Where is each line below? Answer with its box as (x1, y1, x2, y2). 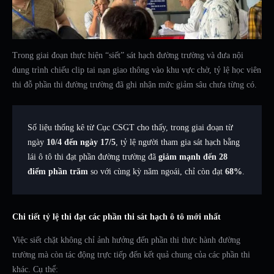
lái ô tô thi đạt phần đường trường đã (28, 152, 158, 162)
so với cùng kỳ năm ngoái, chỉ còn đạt (88, 167, 225, 177)
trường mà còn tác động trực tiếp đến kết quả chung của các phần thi (12, 250, 250, 260)
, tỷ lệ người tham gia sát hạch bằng (116, 138, 240, 147)
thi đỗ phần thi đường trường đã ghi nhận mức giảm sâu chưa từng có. (12, 80, 257, 90)
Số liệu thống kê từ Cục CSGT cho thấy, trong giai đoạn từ (28, 123, 233, 133)
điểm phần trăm (28, 167, 88, 177)
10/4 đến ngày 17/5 (46, 138, 116, 147)
